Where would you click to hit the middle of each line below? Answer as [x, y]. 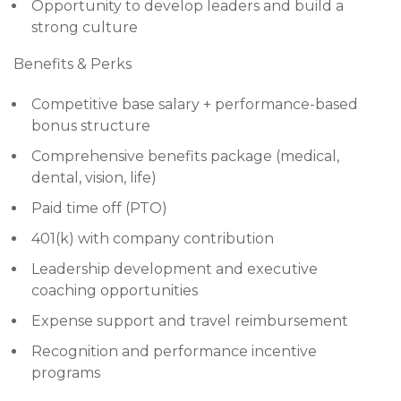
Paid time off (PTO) [99, 208]
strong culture [85, 27]
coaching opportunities [115, 290]
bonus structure [91, 126]
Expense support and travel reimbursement [190, 321]
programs [66, 373]
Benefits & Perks [73, 64]
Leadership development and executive [175, 269]
